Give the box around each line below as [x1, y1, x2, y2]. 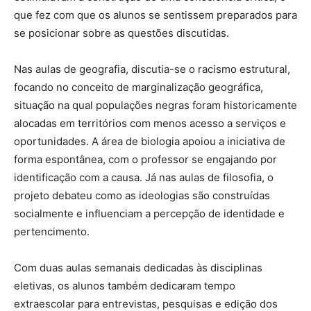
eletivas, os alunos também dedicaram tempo [14, 279, 235, 293]
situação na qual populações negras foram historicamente [14, 99, 297, 112]
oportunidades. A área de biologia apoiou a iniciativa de [14, 135, 285, 149]
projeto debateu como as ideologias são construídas [14, 189, 270, 203]
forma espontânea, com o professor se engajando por [14, 153, 277, 167]
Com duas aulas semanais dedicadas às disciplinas [14, 261, 262, 275]
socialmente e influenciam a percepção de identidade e [14, 207, 285, 221]
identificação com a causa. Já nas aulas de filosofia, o [14, 171, 274, 185]
